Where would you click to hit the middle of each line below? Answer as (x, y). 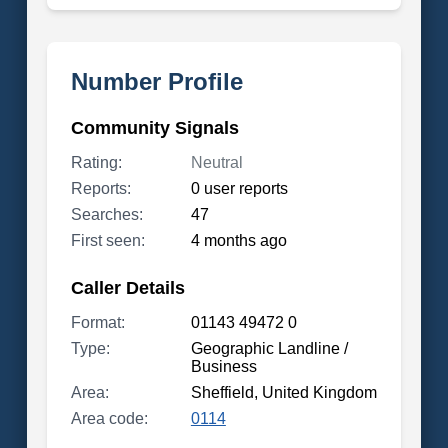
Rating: (96, 162)
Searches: (106, 214)
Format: (97, 322)
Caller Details (127, 288)
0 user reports (239, 188)
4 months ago (238, 240)
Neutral (216, 162)
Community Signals (154, 128)
